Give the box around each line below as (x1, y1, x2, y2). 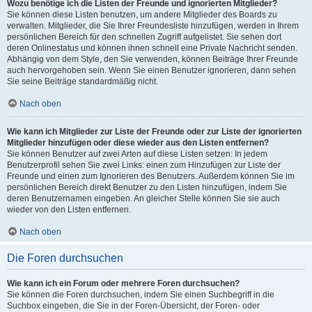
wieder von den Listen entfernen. (7, 205, 131, 214)
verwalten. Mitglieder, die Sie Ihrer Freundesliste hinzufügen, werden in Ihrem (7, 21, 299, 31)
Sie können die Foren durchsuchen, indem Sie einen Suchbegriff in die (7, 290, 274, 299)
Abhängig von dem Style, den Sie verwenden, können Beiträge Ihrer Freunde (7, 54, 298, 64)
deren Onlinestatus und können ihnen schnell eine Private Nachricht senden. (7, 43, 297, 53)
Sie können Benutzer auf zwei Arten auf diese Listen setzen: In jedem (7, 149, 267, 159)
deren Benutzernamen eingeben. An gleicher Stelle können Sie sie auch (7, 194, 280, 203)
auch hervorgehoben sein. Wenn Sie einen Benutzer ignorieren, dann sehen (7, 65, 296, 75)
